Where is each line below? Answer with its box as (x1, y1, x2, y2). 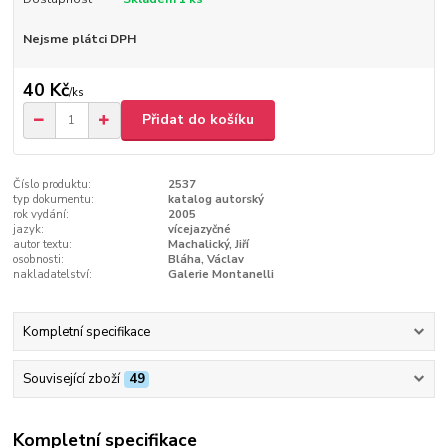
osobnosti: (13, 251, 65, 267)
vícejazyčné (167, 221, 231, 237)
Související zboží (22, 370, 120, 389)
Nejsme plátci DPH (22, 31, 136, 48)
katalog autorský (167, 191, 264, 207)
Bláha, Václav (167, 251, 244, 267)
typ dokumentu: (13, 191, 95, 207)
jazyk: (13, 221, 45, 237)
